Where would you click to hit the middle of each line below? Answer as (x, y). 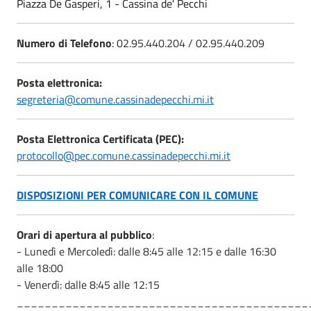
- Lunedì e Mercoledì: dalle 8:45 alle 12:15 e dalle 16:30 (146, 251)
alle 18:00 (40, 268)
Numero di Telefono (64, 43)
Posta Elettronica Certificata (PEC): (100, 138)
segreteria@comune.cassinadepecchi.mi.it (115, 99)
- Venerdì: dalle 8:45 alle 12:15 (88, 284)
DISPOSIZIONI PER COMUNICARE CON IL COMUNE (137, 195)
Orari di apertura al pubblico (84, 234)
